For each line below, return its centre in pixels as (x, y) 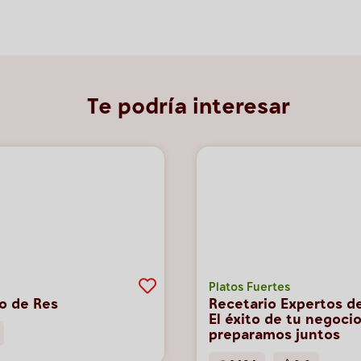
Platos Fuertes (249, 288)
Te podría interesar (189, 109)
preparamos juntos (274, 336)
